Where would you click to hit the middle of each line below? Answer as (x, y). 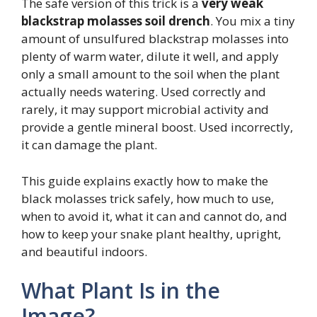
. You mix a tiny (253, 21)
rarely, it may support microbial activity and (145, 110)
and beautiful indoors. (84, 251)
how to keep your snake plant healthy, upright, (151, 234)
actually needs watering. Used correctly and (144, 92)
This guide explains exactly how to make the (145, 180)
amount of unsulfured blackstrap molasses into (155, 39)
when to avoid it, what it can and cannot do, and (154, 216)
